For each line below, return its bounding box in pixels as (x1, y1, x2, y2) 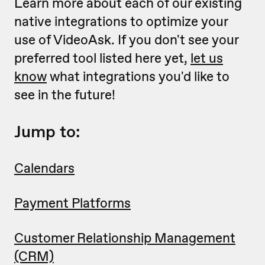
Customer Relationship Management (14, 229, 235, 247)
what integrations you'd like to (47, 67, 230, 85)
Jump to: (14, 121, 80, 143)
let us (190, 49, 223, 67)
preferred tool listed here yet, (14, 49, 190, 67)
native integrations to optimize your (14, 12, 228, 30)
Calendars (14, 159, 75, 177)
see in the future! (14, 86, 115, 104)
